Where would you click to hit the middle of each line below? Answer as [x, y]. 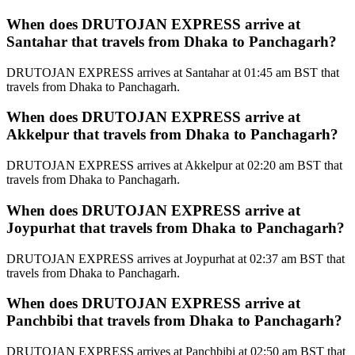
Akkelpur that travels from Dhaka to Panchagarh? [172, 135]
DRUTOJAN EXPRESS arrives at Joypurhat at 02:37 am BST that [176, 258]
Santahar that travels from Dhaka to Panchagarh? [172, 42]
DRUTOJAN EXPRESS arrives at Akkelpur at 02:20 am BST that [174, 166]
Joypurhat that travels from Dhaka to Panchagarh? [176, 227]
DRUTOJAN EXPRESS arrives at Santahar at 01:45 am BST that [173, 72]
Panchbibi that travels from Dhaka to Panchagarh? [174, 321]
